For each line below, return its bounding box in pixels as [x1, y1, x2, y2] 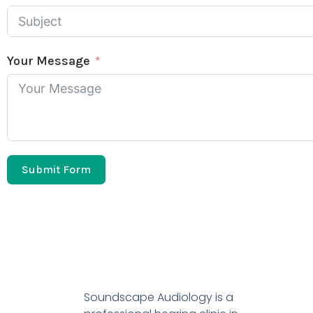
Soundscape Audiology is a [84, 289, 234, 305]
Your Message [7, 53, 90, 68]
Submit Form [22, 163, 91, 176]
